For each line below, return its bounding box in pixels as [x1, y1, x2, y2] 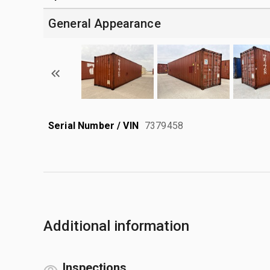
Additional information [43, 217, 189, 234]
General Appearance [48, 16, 161, 31]
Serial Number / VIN [48, 119, 139, 131]
